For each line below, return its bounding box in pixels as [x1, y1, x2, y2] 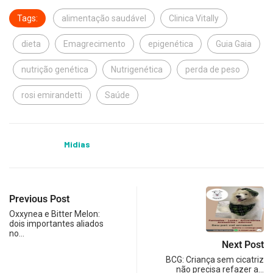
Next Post [222, 238, 264, 250]
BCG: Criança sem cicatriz [166, 254, 264, 264]
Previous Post [9, 193, 69, 205]
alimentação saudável [62, 13, 146, 23]
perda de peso [185, 64, 240, 74]
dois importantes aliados [9, 218, 104, 229]
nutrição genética [21, 64, 88, 74]
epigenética [148, 38, 193, 49]
